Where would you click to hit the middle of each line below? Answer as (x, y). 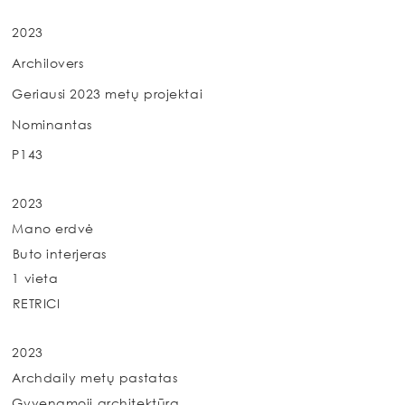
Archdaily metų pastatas (95, 377)
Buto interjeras (59, 254)
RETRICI (36, 303)
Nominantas (52, 124)
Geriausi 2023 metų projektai (108, 94)
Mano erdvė (53, 229)
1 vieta (35, 278)
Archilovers (48, 63)
